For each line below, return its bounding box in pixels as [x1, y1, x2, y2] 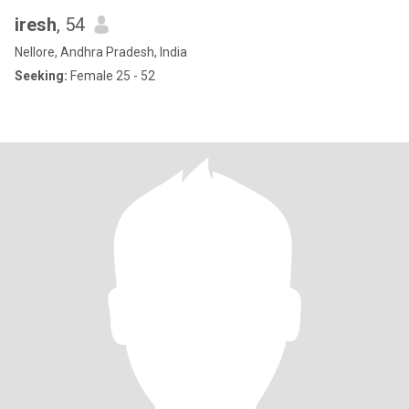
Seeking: [15, 68, 68, 83]
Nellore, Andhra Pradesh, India [15, 45, 187, 59]
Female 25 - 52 [68, 68, 155, 83]
